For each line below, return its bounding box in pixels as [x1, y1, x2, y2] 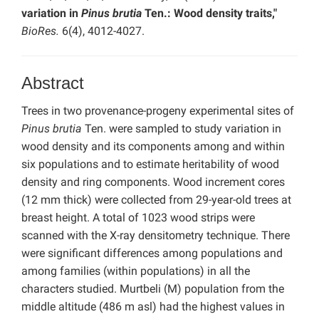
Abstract [21, 73, 84, 93]
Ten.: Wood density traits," [145, 6, 277, 21]
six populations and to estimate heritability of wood [21, 157, 279, 172]
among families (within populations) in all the [21, 264, 250, 278]
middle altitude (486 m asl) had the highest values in [21, 300, 285, 314]
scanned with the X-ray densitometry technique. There [21, 229, 290, 243]
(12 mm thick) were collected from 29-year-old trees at [21, 193, 291, 207]
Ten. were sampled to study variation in [82, 122, 281, 136]
